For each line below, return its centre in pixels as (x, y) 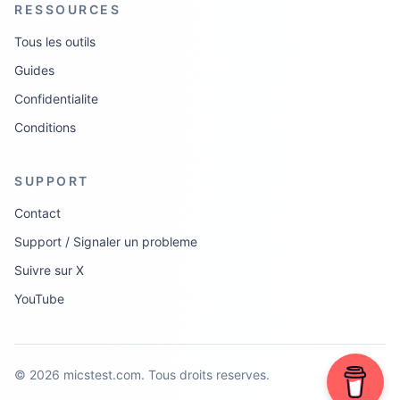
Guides (34, 70)
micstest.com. (104, 374)
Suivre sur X (49, 270)
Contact (37, 212)
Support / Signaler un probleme (106, 241)
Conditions (45, 127)
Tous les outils (55, 41)
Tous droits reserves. (209, 374)
